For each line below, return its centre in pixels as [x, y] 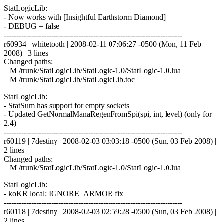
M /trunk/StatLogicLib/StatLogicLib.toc [69, 79]
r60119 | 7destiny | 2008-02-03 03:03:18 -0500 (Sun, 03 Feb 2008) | [110, 141]
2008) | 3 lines [26, 53]
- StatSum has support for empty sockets [67, 105]
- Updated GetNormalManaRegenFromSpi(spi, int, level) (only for [108, 114]
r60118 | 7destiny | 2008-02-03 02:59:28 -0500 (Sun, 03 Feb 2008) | [110, 211]
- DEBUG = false [32, 26]
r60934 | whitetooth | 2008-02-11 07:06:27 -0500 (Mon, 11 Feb [103, 44]
